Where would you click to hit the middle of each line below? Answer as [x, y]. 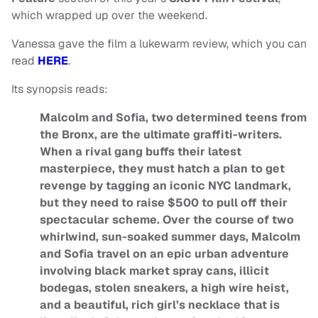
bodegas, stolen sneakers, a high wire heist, [164, 288]
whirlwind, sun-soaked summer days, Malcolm [170, 237]
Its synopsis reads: [60, 89]
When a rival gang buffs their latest [141, 152]
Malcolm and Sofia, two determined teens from [173, 118]
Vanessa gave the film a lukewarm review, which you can [159, 44]
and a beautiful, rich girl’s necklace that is [160, 305]
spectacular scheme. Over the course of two [167, 220]
